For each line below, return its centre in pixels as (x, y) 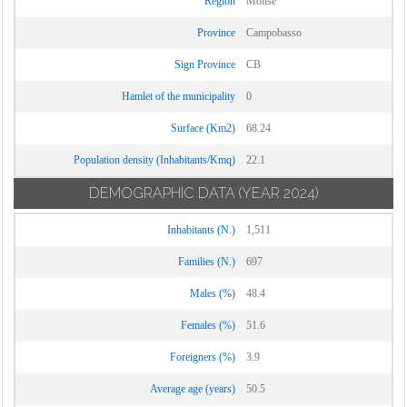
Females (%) (208, 325)
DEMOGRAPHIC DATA (162, 193)
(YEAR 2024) (278, 193)
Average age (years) (193, 389)
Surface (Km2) (203, 128)
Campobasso (274, 33)
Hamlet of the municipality (179, 96)
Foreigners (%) (203, 357)
